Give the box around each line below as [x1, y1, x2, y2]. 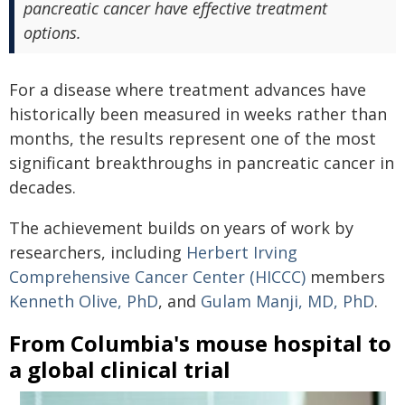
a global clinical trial [9, 354, 231, 385]
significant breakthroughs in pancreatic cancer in [9, 152, 394, 174]
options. [24, 22, 81, 44]
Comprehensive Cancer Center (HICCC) [9, 266, 306, 288]
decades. [9, 176, 76, 199]
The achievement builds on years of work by [9, 217, 353, 240]
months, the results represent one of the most [9, 127, 376, 150]
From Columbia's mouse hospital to [9, 328, 391, 359]
